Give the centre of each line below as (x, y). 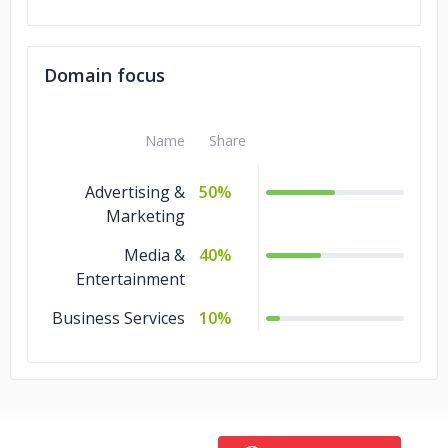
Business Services (118, 318)
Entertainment (130, 279)
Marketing (145, 216)
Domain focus (104, 75)
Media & (154, 255)
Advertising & (135, 192)
